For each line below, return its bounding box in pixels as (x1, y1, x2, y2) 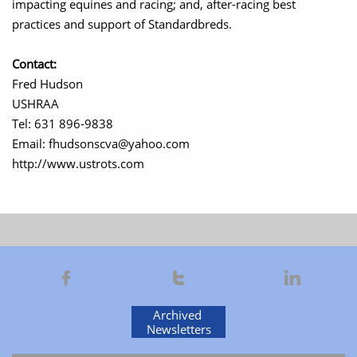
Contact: (12, 56, 57, 72)
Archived (152, 307, 205, 323)
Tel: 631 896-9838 (12, 116, 113, 131)
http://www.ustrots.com (12, 155, 147, 171)
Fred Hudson (12, 76, 83, 92)
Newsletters (146, 321, 211, 337)
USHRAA (12, 96, 59, 112)
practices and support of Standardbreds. (12, 16, 232, 32)
